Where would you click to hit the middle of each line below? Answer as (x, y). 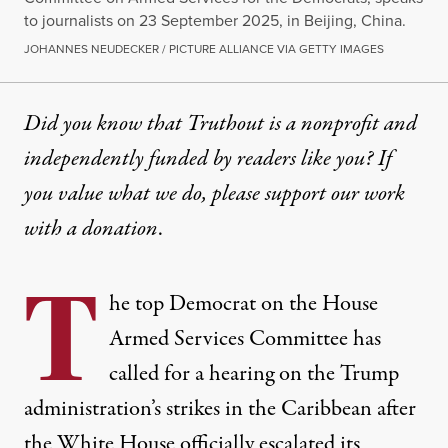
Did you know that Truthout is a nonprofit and (220, 123)
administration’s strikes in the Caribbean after (220, 408)
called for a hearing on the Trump (254, 373)
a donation (112, 228)
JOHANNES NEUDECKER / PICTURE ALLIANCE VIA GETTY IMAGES (204, 48)
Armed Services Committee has (245, 338)
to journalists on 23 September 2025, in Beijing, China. (215, 20)
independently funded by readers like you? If (208, 158)
